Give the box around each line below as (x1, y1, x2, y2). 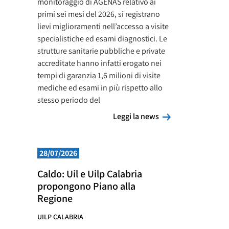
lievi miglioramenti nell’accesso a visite (37, 21, 169, 32)
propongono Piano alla (37, 179, 135, 193)
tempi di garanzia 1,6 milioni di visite (37, 70, 161, 81)
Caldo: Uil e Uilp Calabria (37, 167, 142, 180)
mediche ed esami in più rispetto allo (37, 82, 163, 93)
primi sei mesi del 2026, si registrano (37, 9, 160, 19)
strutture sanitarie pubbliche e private (37, 45, 165, 56)
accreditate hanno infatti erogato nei (37, 58, 162, 68)
